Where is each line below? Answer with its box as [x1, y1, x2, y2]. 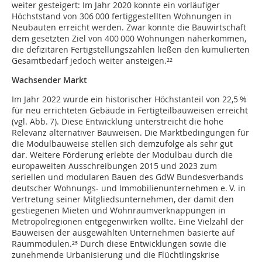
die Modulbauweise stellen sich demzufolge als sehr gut [12, 138, 233, 150]
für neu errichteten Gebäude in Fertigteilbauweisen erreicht [12, 105, 248, 116]
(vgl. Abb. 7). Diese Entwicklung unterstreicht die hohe [12, 116, 223, 127]
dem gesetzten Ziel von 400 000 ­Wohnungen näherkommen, [12, 33, 246, 44]
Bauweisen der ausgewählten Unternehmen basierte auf [12, 227, 235, 239]
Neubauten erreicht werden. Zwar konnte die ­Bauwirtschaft [12, 22, 246, 33]
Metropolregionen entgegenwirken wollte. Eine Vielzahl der [12, 216, 244, 227]
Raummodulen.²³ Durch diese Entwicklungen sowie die [12, 238, 226, 250]
